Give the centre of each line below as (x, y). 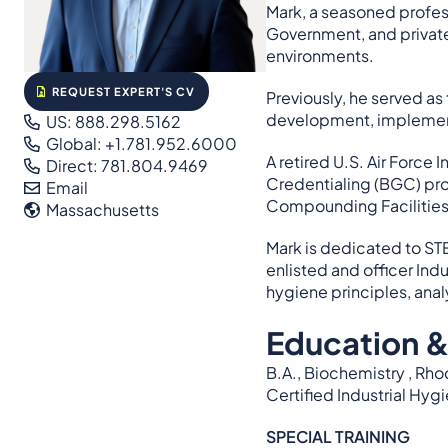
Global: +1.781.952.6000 (140, 143)
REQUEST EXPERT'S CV (122, 90)
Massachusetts (101, 209)
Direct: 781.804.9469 (126, 165)
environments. (320, 55)
